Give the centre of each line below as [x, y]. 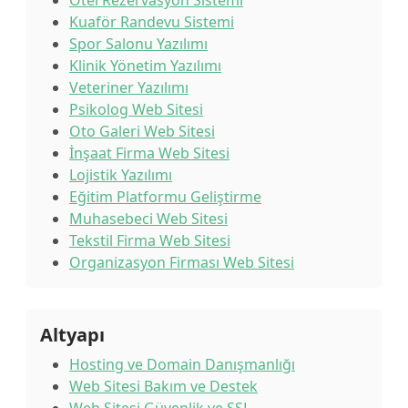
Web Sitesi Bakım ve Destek [163, 386]
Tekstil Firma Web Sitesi [150, 240]
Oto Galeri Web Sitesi [142, 131]
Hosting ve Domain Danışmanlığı [182, 364]
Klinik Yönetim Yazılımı [145, 66]
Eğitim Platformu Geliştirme [165, 197]
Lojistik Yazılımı [121, 175]
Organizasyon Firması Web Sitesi [182, 262]
